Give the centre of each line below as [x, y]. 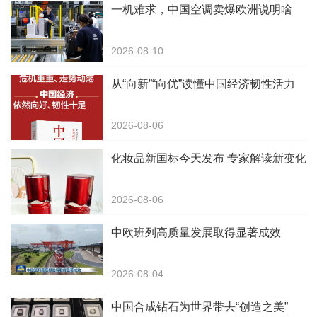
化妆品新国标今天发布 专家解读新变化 [209, 158]
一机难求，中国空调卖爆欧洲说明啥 [202, 10]
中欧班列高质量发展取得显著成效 [196, 233]
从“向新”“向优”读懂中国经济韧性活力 [203, 84]
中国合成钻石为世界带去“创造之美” [200, 307]
